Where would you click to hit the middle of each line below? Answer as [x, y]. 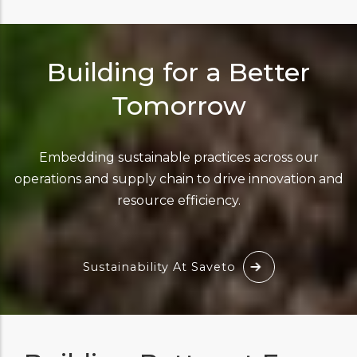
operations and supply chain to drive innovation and [178, 178]
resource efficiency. [178, 200]
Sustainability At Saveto [159, 267]
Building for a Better [178, 72]
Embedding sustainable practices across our [178, 157]
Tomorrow [178, 105]
